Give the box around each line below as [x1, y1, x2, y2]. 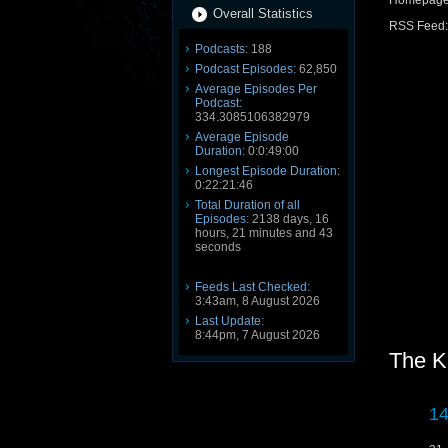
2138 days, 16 [249, 212, 329, 226]
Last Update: [195, 314, 264, 328]
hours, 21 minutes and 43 [195, 226, 333, 240]
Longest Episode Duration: [195, 164, 340, 178]
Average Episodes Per [195, 82, 317, 96]
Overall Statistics [213, 6, 313, 21]
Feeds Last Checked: [195, 280, 310, 294]
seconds [195, 240, 241, 254]
